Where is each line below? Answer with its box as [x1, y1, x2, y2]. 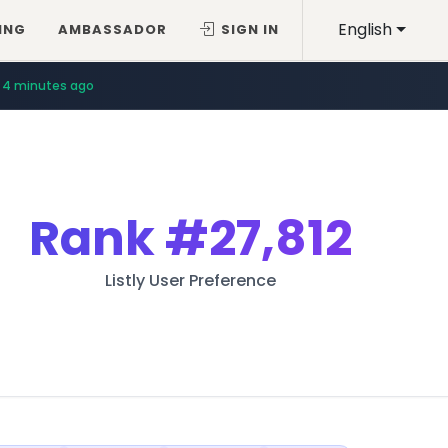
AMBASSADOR [58, 20, 168, 39]
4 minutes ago [2, 76, 94, 94]
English [338, 18, 393, 41]
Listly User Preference [105, 269, 276, 292]
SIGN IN [221, 20, 280, 39]
